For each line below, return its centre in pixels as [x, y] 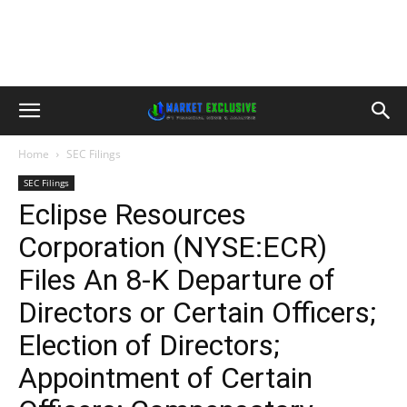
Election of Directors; [149, 345]
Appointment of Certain [165, 378]
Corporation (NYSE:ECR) [173, 247]
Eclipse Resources [132, 214]
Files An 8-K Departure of [177, 280]
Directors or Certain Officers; [197, 313]
